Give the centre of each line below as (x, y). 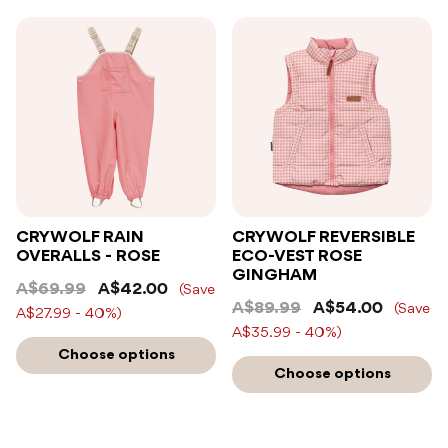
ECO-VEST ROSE (297, 256)
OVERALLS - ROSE (88, 256)
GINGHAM (274, 275)
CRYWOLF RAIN (80, 237)
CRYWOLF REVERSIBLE (323, 237)
